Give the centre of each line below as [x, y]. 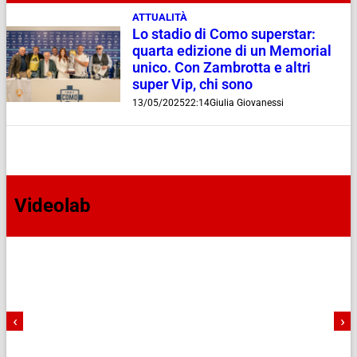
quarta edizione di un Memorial [231, 51]
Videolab [53, 206]
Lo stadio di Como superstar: [224, 34]
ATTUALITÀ [159, 17]
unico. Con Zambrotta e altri [221, 67]
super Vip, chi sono [192, 84]
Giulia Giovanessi [246, 102]
